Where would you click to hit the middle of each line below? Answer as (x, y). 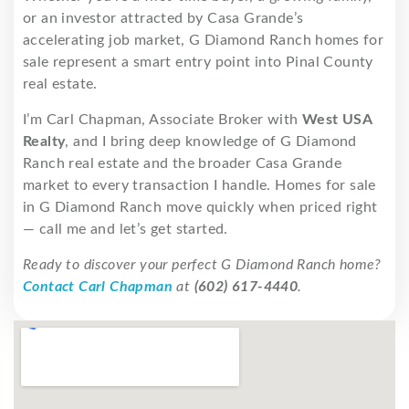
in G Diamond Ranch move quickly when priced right (200, 207)
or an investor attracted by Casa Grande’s (163, 18)
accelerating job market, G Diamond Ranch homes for (203, 40)
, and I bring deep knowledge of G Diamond (211, 141)
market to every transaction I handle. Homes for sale (199, 185)
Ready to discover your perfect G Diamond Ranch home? (202, 264)
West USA (337, 119)
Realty (44, 141)
